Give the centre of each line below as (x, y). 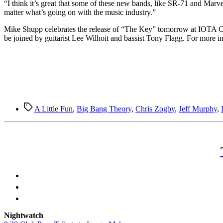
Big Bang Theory (104, 109)
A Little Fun (54, 109)
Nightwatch (24, 216)
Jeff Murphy (198, 109)
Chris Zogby (155, 109)
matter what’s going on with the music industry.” (80, 12)
